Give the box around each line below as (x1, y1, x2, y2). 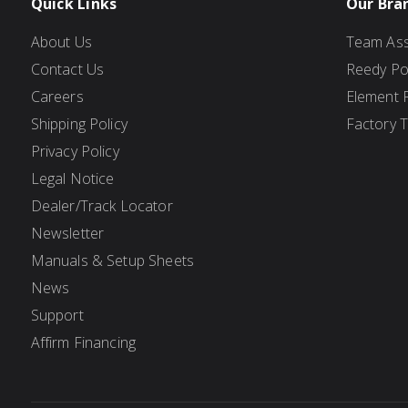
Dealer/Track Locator (30, 196, 173, 216)
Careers (30, 87, 84, 107)
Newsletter (30, 223, 105, 243)
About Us (30, 32, 92, 52)
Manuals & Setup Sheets (30, 250, 194, 270)
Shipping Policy (30, 114, 127, 134)
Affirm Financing (30, 332, 137, 352)
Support (30, 305, 84, 325)
